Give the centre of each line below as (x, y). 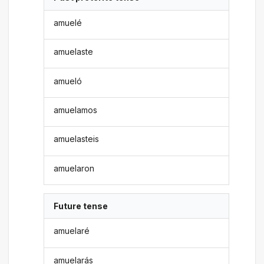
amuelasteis (77, 139)
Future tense (81, 206)
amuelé (68, 22)
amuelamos (76, 110)
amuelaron (74, 168)
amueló (68, 81)
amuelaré (72, 231)
